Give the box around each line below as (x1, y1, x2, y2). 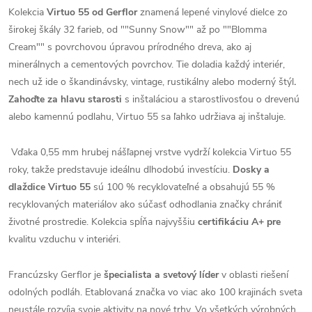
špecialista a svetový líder (104, 268, 219, 281)
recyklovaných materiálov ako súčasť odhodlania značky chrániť (8, 198, 282, 211)
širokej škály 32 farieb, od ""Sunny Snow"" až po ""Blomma (8, 23, 267, 36)
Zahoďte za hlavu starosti (8, 93, 122, 106)
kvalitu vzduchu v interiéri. (8, 233, 120, 246)
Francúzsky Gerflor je (8, 268, 104, 281)
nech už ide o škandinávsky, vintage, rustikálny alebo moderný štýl (8, 75, 294, 88)
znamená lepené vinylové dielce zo (137, 6, 288, 19)
